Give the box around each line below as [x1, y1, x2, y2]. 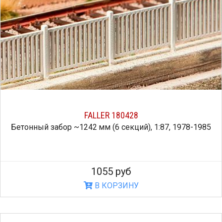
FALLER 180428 [84, 110, 138, 121]
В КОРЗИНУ [92, 181, 139, 191]
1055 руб [91, 166, 131, 178]
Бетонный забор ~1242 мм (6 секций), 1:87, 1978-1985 [11, 122, 211, 132]
